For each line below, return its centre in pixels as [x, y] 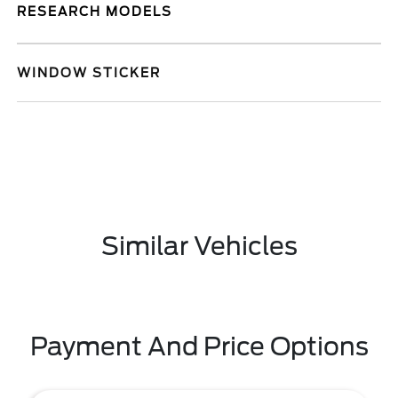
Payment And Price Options [199, 346]
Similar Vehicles [199, 246]
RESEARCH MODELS [95, 12]
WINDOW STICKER [89, 73]
